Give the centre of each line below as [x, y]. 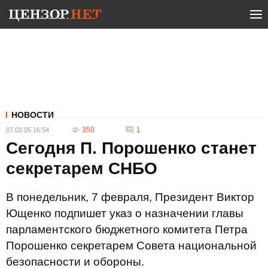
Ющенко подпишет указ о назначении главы [125, 213]
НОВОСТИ [33, 115]
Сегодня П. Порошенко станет [131, 148]
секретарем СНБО [82, 168]
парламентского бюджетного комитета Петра [127, 229]
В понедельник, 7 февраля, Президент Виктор [130, 197]
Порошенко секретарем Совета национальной [131, 246]
